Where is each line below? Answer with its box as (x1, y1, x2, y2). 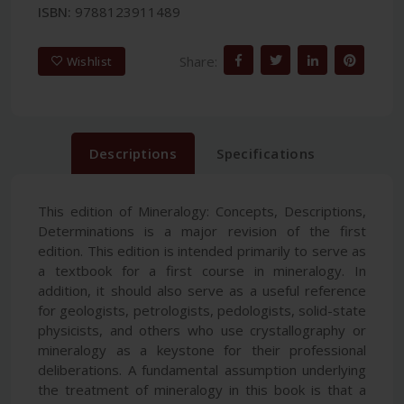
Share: (179, 51, 217, 70)
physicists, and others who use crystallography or (38, 321, 366, 340)
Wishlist (66, 52, 113, 69)
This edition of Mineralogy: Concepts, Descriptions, (38, 202, 366, 221)
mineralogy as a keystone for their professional (38, 341, 366, 360)
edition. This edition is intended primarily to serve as (38, 242, 366, 261)
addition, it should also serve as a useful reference (38, 281, 366, 300)
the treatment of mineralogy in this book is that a (38, 381, 366, 399)
